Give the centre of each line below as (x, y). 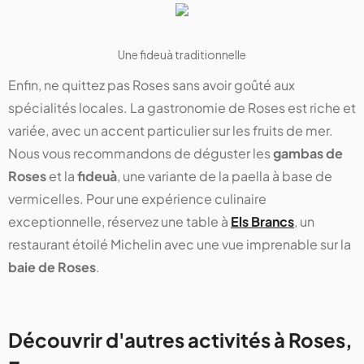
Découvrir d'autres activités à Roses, (180, 340)
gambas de (308, 154)
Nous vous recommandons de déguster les (141, 154)
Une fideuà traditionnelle (182, 55)
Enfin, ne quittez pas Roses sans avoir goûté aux (152, 85)
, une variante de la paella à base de (225, 176)
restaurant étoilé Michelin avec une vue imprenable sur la (180, 245)
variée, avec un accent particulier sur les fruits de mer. (171, 131)
